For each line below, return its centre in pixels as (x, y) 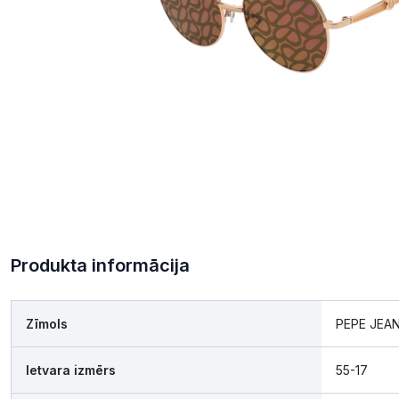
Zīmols (47, 324)
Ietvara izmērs (71, 370)
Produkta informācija (100, 265)
